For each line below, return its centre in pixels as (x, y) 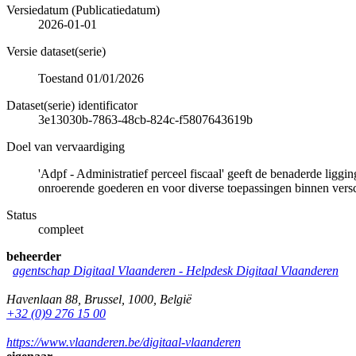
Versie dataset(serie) (56, 51)
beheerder (34, 256)
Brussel (103, 299)
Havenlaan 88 (42, 299)
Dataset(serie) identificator (72, 105)
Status (21, 215)
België (176, 299)
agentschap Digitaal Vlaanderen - (99, 270)
